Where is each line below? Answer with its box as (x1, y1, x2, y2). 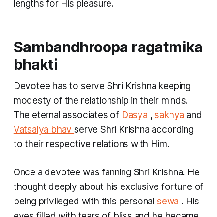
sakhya (155, 109, 186, 121)
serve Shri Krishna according (74, 124, 194, 136)
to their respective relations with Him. (13, 139, 170, 150)
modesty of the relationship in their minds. (13, 95, 191, 107)
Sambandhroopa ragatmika (13, 38, 203, 56)
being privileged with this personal (13, 196, 157, 207)
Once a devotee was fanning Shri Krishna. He (13, 167, 200, 178)
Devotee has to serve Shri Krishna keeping (13, 80, 191, 92)
